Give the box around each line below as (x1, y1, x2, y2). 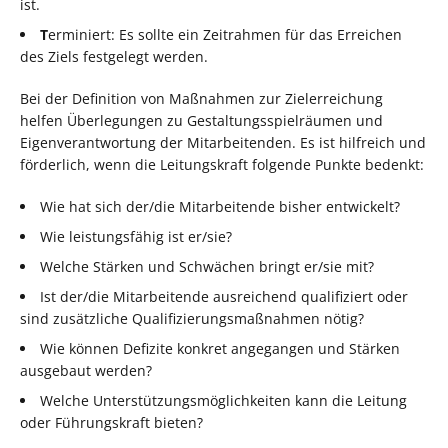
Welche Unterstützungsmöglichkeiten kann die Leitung (40, 390, 407, 410)
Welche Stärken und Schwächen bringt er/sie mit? (40, 256, 374, 276)
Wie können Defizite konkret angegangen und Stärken (40, 338, 400, 358)
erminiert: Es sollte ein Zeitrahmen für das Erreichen (48, 24, 402, 44)
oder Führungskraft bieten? (20, 412, 203, 432)
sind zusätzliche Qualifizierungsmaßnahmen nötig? (20, 308, 364, 328)
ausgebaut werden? (20, 360, 152, 380)
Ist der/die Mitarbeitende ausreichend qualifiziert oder (40, 286, 408, 306)
